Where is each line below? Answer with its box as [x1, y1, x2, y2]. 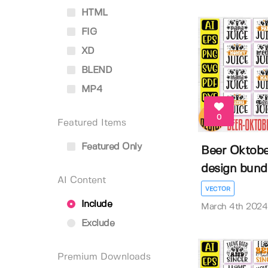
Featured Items [57, 118, 126, 127]
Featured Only [78, 142, 141, 151]
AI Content [57, 176, 106, 185]
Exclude [78, 219, 114, 228]
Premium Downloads [57, 252, 151, 261]
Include [78, 200, 112, 209]
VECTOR [205, 186, 231, 193]
